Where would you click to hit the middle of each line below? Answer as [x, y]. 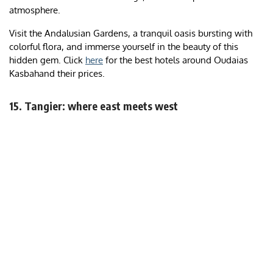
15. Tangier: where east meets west [94, 106]
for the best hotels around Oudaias [175, 60]
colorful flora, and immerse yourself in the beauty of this [124, 47]
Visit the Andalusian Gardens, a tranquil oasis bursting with [131, 34]
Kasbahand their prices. [57, 74]
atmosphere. [36, 10]
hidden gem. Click [47, 60]
